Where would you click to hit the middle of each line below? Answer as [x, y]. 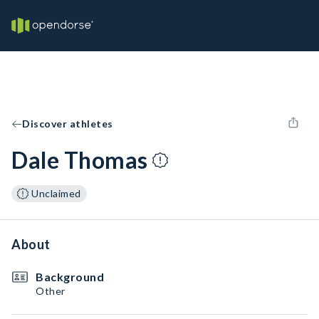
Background [70, 277]
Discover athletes [68, 124]
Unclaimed [56, 193]
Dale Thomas [80, 160]
